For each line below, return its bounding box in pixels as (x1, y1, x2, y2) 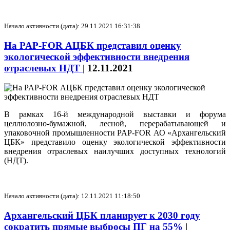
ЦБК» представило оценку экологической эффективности (4, 138, 226, 147)
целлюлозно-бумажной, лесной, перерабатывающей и (4, 119, 226, 128)
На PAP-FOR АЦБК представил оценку (4, 40, 181, 51)
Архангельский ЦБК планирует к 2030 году (4, 210, 200, 221)
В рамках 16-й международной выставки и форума (4, 110, 226, 119)
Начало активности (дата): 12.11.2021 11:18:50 (4, 192, 140, 200)
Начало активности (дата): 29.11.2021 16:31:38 (4, 22, 140, 30)
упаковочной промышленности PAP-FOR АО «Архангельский (4, 128, 226, 138)
